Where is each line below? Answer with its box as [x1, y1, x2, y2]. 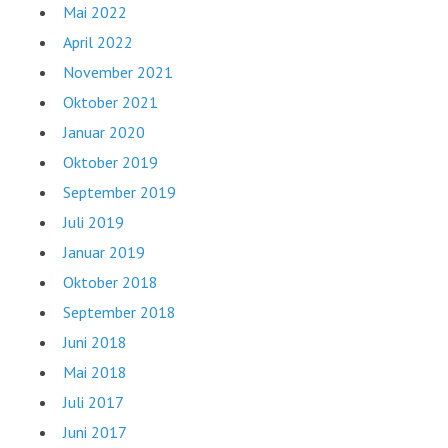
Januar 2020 [62, 121, 145, 142]
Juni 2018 [62, 331, 127, 352]
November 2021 [62, 61, 173, 82]
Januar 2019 [62, 241, 145, 262]
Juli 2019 [62, 211, 124, 232]
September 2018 [62, 301, 176, 322]
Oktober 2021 [62, 91, 158, 112]
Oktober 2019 [62, 151, 158, 172]
